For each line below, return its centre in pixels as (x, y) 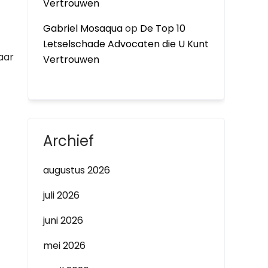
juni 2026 (63, 220)
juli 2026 (61, 195)
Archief (68, 141)
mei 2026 (64, 246)
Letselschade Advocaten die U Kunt (126, 44)
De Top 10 (163, 28)
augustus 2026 (77, 170)
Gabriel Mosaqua (83, 28)
